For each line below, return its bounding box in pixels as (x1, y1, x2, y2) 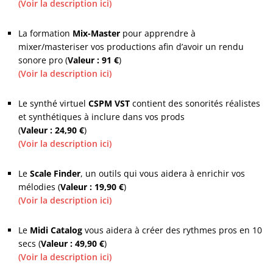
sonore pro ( (18, 54, 68, 66)
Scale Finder (30, 168, 80, 180)
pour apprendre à (120, 27, 196, 40)
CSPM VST (88, 97, 130, 110)
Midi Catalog (30, 224, 82, 236)
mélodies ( (18, 181, 60, 193)
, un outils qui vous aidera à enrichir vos (80, 168, 245, 180)
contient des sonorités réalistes (130, 97, 260, 110)
